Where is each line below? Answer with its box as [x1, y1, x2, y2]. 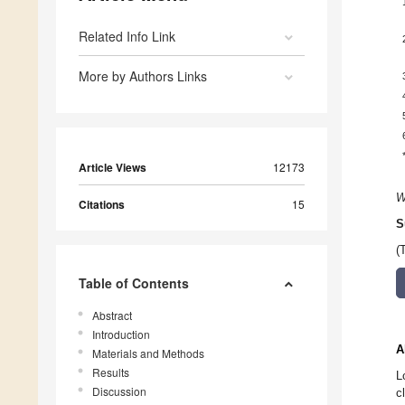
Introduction [92, 326, 150, 343]
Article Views [79, 159, 146, 176]
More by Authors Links [79, 67, 207, 86]
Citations [79, 196, 125, 213]
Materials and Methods [92, 345, 204, 362]
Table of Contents [79, 274, 189, 293]
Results [92, 364, 129, 381]
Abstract [92, 307, 132, 324]
